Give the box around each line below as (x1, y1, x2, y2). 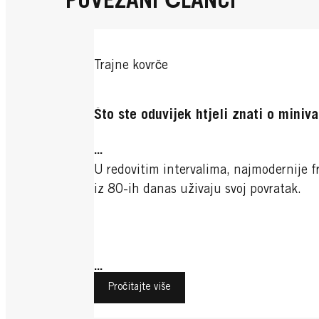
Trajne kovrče (94, 60, 169, 73)
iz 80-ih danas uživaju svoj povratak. (94, 183, 302, 197)
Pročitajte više (108, 282, 172, 293)
